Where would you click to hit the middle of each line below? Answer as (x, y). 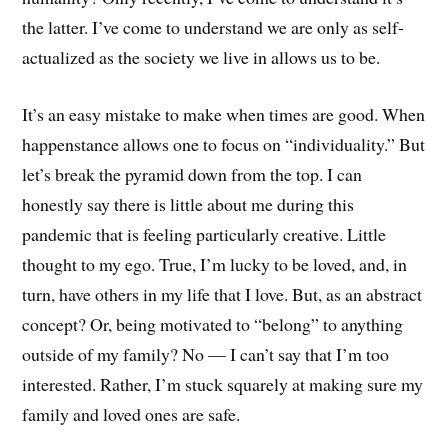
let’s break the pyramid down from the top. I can (192, 173)
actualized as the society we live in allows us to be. (201, 57)
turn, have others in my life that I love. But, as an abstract (222, 293)
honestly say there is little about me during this (188, 203)
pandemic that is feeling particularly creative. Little (204, 233)
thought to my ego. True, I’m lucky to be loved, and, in (215, 263)
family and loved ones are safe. (131, 413)
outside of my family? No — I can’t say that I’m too (206, 353)
